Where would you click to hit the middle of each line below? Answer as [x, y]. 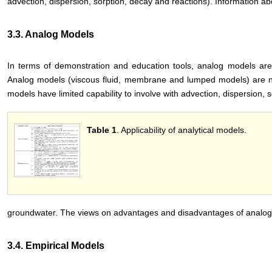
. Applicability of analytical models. [182, 130]
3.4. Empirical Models [56, 245]
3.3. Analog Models [51, 34]
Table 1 [102, 130]
